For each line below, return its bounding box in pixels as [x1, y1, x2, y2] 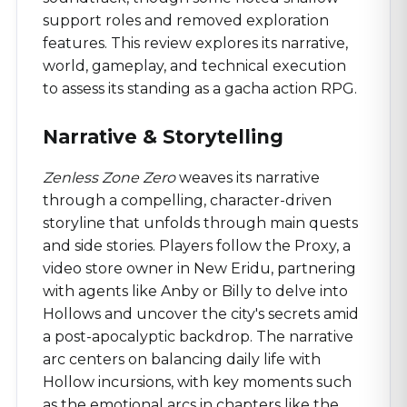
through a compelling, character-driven [43, 192, 332, 209]
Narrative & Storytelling [43, 125, 283, 148]
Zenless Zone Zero [43, 169, 175, 186]
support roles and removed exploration [43, 12, 329, 29]
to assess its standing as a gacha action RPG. [43, 80, 357, 97]
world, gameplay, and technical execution [43, 57, 346, 74]
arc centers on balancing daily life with [43, 351, 321, 368]
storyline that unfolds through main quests [43, 214, 358, 232]
